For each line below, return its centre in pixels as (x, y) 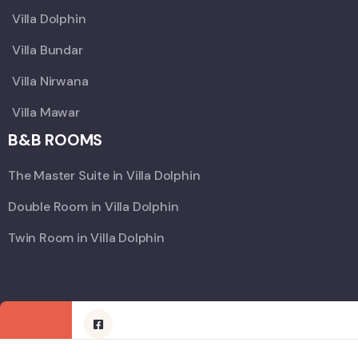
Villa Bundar (48, 50)
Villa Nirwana (50, 82)
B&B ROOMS (56, 140)
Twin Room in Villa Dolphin (86, 238)
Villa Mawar (46, 113)
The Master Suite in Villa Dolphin (104, 176)
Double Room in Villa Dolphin (93, 207)
